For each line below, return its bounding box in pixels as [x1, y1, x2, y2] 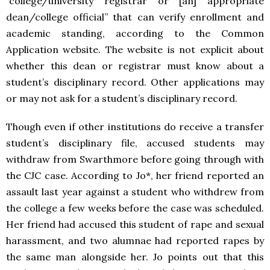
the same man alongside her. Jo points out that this [6, 251, 264, 263]
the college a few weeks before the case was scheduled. [6, 202, 264, 215]
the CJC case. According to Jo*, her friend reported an [6, 169, 264, 182]
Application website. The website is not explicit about [6, 43, 264, 56]
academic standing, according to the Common [6, 27, 264, 40]
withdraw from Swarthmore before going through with [6, 153, 264, 166]
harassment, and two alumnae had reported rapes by [6, 234, 264, 247]
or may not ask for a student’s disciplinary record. [6, 92, 237, 105]
